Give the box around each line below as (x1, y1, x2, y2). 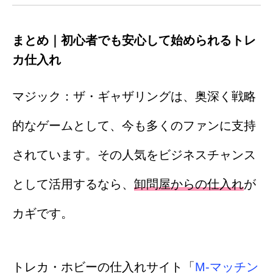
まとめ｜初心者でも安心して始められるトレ (12, 33, 256, 47)
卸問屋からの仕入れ (134, 177, 244, 191)
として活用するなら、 (12, 177, 134, 191)
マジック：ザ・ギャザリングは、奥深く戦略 (12, 89, 256, 103)
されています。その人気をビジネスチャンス (12, 147, 256, 161)
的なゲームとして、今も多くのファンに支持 (12, 118, 256, 132)
